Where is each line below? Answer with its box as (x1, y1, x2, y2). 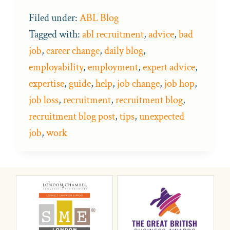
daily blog (104, 44, 143, 57)
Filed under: (29, 11, 80, 25)
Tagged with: (29, 27, 82, 41)
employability (29, 60, 83, 74)
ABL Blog (80, 11, 119, 25)
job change (117, 76, 160, 90)
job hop (164, 76, 195, 90)
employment (88, 60, 138, 74)
